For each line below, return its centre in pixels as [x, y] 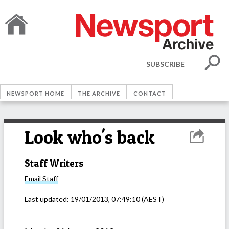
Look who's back [90, 137]
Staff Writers [54, 163]
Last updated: [48, 199]
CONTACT [150, 93]
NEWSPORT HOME [36, 93]
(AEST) [152, 199]
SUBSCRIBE [165, 64]
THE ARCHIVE [99, 93]
